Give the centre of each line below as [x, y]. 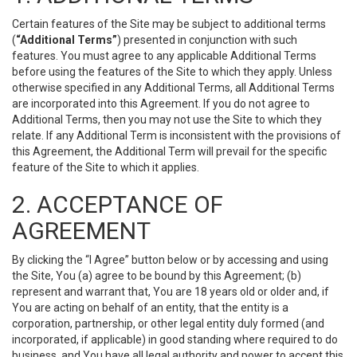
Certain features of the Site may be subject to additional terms [169, 24]
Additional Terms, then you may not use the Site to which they [167, 120]
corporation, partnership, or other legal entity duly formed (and [168, 324]
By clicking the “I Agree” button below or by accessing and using [170, 260]
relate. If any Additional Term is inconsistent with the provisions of [177, 135]
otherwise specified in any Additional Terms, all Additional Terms [173, 88]
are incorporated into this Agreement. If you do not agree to [161, 104]
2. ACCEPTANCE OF [118, 204]
